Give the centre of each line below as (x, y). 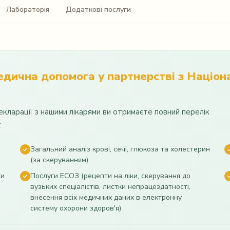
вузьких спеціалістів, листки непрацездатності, (110, 187)
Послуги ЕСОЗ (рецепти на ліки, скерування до (110, 176)
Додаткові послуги (98, 9)
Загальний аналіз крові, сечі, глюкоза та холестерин (120, 149)
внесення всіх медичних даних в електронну (106, 197)
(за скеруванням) (59, 160)
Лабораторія (28, 9)
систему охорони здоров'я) (76, 208)
